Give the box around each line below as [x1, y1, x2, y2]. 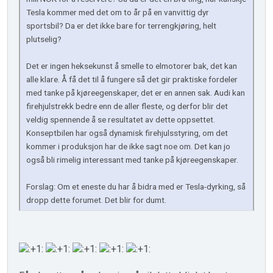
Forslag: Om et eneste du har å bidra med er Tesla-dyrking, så [26, 182, 246, 192]
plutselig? [26, 34, 62, 44]
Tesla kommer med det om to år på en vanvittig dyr [26, 7, 209, 18]
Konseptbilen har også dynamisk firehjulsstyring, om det [26, 128, 228, 138]
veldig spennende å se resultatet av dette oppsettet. [26, 115, 215, 125]
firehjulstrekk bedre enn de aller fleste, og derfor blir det [26, 101, 228, 112]
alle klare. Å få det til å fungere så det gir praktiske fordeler [26, 74, 238, 85]
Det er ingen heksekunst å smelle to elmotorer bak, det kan [26, 61, 237, 71]
